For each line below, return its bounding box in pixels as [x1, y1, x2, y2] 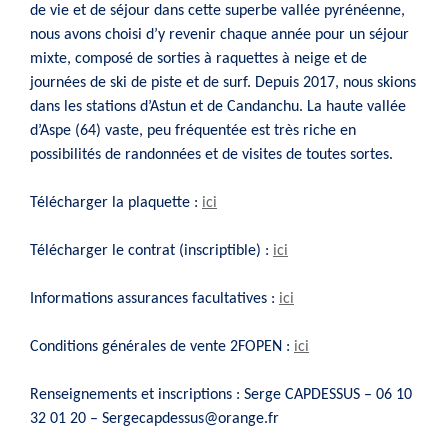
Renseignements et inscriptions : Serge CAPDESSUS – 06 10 [30, 386, 412, 403]
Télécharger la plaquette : [30, 194, 202, 211]
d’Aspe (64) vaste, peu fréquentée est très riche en [30, 122, 356, 139]
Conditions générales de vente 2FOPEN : [30, 338, 294, 355]
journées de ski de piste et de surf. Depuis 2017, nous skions [30, 74, 416, 91]
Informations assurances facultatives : [30, 290, 279, 307]
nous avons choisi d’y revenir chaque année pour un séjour [30, 26, 409, 43]
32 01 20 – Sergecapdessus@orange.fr [30, 410, 279, 427]
